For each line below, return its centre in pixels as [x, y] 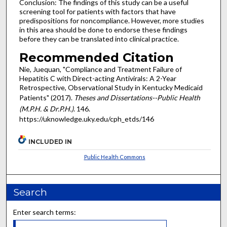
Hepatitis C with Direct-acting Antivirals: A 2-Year [98, 78]
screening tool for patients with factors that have [97, 12]
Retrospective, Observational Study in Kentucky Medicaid [111, 87]
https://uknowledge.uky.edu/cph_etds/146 [86, 119]
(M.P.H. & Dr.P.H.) [46, 108]
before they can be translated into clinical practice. [99, 39]
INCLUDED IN [50, 141]
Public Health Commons [115, 157]
